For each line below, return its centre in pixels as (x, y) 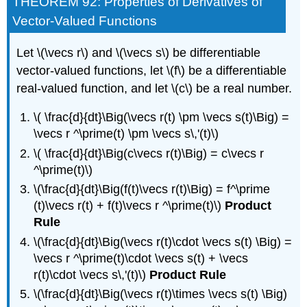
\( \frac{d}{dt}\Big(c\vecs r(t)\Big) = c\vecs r (149, 153)
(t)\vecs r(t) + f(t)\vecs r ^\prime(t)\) (130, 206)
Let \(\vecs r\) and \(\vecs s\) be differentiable (139, 52)
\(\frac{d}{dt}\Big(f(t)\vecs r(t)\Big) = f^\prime (152, 189)
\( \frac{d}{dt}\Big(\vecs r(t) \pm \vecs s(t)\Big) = (162, 118)
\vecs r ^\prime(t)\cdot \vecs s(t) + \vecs (141, 258)
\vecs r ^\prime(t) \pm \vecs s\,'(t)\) (126, 134)
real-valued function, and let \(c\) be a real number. (155, 88)
